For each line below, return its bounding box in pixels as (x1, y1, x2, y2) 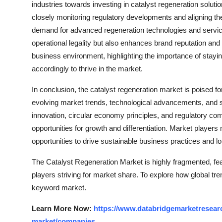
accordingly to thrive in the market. (32, 64, 143, 73)
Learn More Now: (32, 204, 94, 213)
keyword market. (32, 183, 86, 192)
